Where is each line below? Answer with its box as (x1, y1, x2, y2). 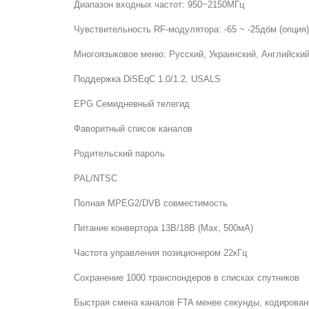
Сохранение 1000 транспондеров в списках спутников (74, 272, 299, 283)
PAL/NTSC (74, 173, 117, 183)
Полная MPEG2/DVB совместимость (74, 198, 228, 208)
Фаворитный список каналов (74, 123, 192, 134)
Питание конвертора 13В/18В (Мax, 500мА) (74, 223, 253, 233)
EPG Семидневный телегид (74, 99, 190, 109)
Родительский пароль (74, 148, 165, 159)
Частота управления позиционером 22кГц (74, 248, 247, 258)
